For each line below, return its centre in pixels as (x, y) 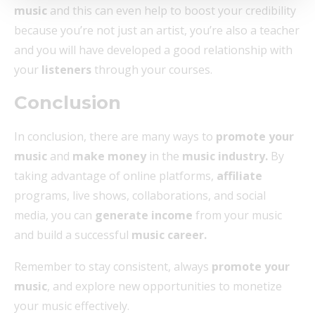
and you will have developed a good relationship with (153, 50)
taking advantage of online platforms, (115, 176)
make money (109, 156)
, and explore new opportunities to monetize (165, 287)
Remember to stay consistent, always (113, 267)
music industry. (225, 156)
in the (164, 156)
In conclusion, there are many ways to (115, 137)
